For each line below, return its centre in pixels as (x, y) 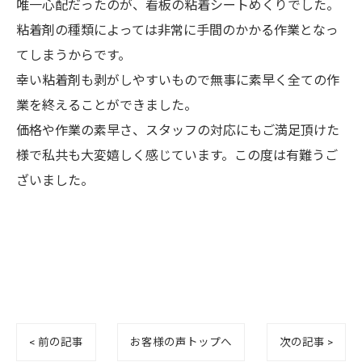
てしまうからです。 (74, 55)
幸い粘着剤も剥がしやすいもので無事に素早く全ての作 (178, 80)
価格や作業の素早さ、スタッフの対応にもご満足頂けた (178, 130)
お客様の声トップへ (181, 341)
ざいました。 (55, 180)
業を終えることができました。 (107, 105)
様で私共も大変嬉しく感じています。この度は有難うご (177, 155)
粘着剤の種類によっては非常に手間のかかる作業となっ (177, 30)
